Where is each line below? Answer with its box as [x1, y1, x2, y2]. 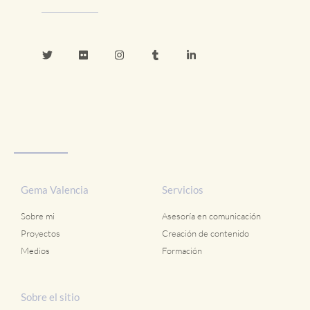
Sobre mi [21, 210, 55, 222]
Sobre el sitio [21, 291, 80, 304]
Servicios [162, 183, 203, 197]
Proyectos [21, 228, 60, 239]
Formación [162, 245, 202, 257]
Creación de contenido [162, 228, 249, 239]
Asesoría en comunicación [162, 210, 261, 222]
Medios [21, 245, 50, 257]
